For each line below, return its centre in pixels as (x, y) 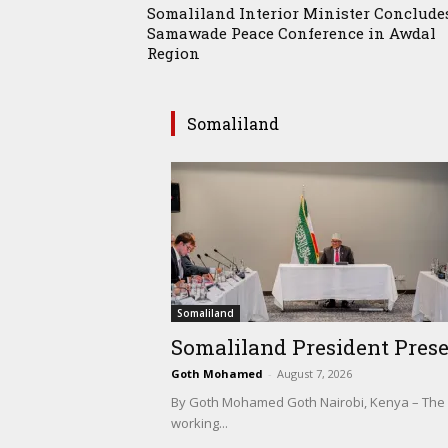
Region (173, 53)
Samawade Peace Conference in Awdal (291, 33)
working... (199, 423)
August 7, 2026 (314, 374)
